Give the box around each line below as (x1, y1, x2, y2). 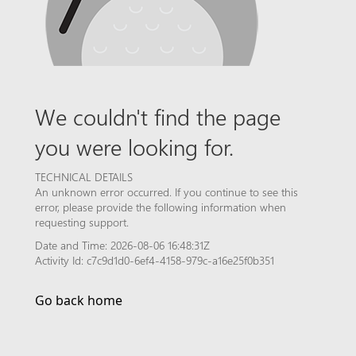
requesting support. (35, 215, 129, 230)
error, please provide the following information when (35, 199, 286, 215)
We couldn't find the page (35, 101, 281, 131)
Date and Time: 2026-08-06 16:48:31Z (35, 238, 210, 253)
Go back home (35, 292, 122, 309)
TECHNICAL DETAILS (35, 169, 133, 184)
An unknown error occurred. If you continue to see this (35, 184, 298, 199)
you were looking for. (35, 131, 234, 161)
